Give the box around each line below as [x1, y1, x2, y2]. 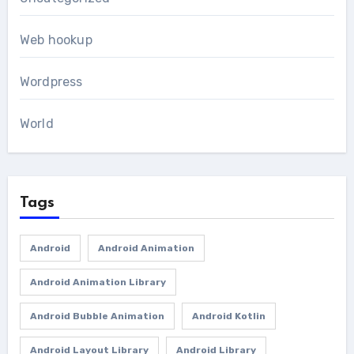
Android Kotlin [191, 311, 265, 322]
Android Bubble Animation [29, 311, 164, 322]
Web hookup [19, 32, 92, 48]
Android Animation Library [29, 277, 166, 288]
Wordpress [19, 74, 83, 90]
